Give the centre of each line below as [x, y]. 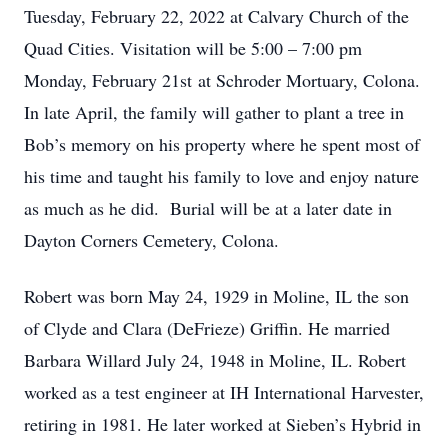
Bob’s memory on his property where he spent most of [222, 144]
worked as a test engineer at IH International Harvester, [224, 392]
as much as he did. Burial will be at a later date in [208, 208]
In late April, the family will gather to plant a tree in [214, 112]
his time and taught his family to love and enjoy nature [221, 176]
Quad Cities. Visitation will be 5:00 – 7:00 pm [193, 48]
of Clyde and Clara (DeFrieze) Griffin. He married [207, 328]
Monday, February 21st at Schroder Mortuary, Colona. [222, 80]
